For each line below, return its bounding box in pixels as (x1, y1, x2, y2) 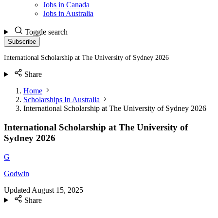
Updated (4, 185, 30, 194)
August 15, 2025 (32, 185, 83, 194)
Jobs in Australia (43, 9, 93, 18)
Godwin (4, 169, 29, 178)
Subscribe (8, 38, 36, 45)
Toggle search (24, 28, 68, 36)
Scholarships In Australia (23, 95, 100, 104)
